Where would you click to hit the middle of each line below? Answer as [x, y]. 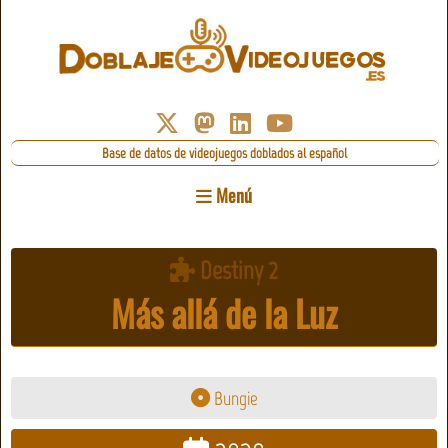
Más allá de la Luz [224, 312]
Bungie [233, 398]
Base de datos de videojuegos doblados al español [225, 153]
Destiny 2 [236, 270]
